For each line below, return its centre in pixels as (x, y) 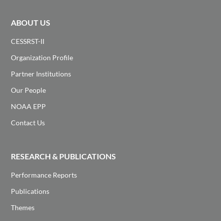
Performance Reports (44, 175)
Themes (23, 207)
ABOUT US (31, 22)
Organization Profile (42, 57)
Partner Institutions (41, 74)
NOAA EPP (29, 106)
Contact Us (28, 123)
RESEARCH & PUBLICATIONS (64, 156)
